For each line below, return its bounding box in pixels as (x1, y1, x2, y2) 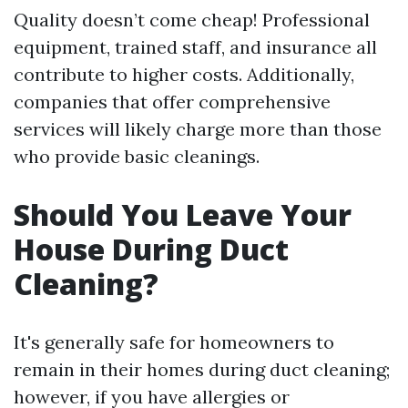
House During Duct (14, 229, 289, 269)
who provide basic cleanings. (14, 145, 260, 168)
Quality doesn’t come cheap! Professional (14, 8, 370, 31)
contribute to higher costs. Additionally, (14, 63, 354, 86)
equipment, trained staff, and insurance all (14, 36, 377, 58)
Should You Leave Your (14, 195, 352, 234)
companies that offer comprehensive (14, 90, 331, 113)
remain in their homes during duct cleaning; (14, 358, 390, 381)
